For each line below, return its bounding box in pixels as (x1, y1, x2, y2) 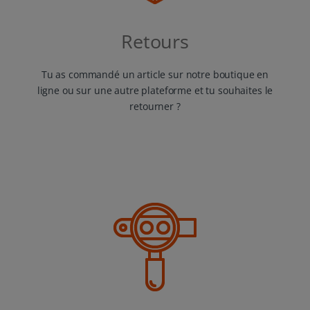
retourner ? (129, 100, 181, 113)
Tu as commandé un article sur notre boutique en (41, 68, 269, 82)
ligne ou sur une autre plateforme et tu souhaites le (37, 84, 273, 98)
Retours (121, 29, 189, 55)
